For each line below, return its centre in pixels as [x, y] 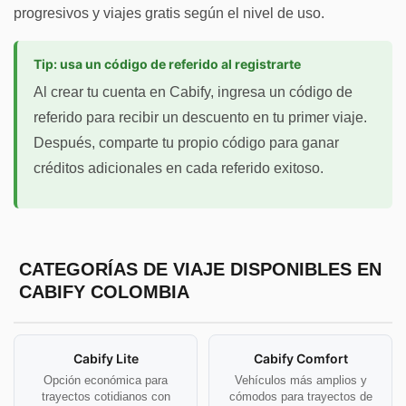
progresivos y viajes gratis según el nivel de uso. [169, 13]
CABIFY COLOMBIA [104, 292]
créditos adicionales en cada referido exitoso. [179, 168]
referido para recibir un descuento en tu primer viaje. [200, 117]
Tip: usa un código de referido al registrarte [167, 63]
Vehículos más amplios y [300, 380]
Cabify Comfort [300, 358]
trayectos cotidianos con [106, 396]
